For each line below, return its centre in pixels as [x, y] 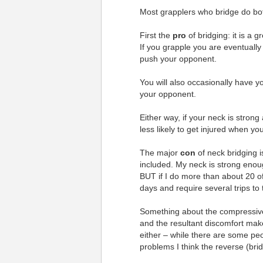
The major [160, 152]
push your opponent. [178, 58]
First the [156, 35]
